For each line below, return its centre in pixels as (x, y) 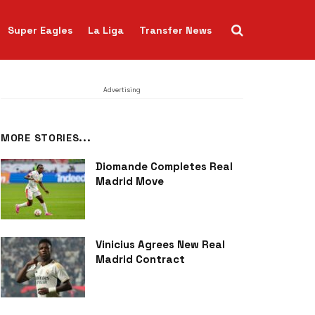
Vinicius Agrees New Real (160, 244)
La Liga (106, 30)
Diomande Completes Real (164, 166)
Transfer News (175, 30)
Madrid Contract (140, 259)
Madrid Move (130, 181)
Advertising (122, 90)
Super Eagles (40, 30)
